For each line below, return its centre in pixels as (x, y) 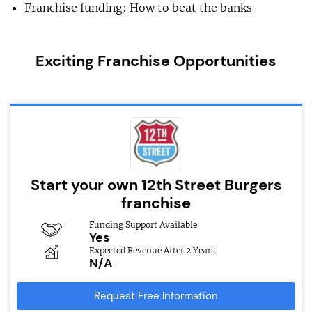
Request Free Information (156, 296)
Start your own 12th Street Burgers (156, 185)
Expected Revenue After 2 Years (152, 251)
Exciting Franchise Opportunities (156, 61)
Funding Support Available (143, 225)
